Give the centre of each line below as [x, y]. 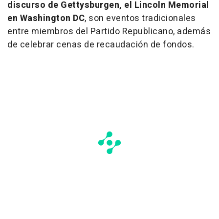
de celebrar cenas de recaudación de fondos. [101, 45]
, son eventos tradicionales [140, 19]
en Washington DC [46, 19]
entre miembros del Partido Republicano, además [109, 32]
